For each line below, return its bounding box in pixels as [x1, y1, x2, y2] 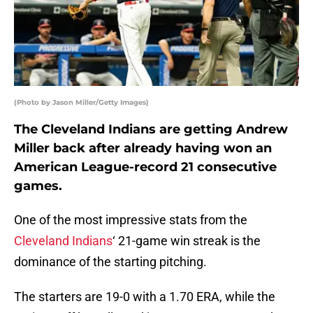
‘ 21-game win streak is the [112, 233, 261, 249]
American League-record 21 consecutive [14, 159, 277, 175]
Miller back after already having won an [14, 140, 272, 156]
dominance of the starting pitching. [14, 254, 207, 270]
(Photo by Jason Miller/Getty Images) [14, 98, 149, 108]
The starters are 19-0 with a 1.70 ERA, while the [14, 289, 275, 305]
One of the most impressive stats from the [14, 212, 247, 228]
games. [14, 178, 62, 194]
